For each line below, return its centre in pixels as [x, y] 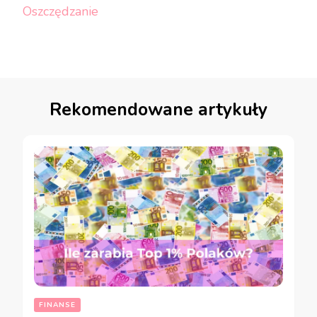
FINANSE [57, 305]
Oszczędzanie [60, 11]
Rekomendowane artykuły [158, 109]
